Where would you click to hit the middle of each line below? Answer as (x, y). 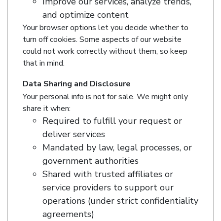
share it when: (47, 109)
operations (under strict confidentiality (120, 201)
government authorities (91, 161)
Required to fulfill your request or (112, 121)
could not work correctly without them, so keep (105, 52)
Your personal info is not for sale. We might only (105, 97)
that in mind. (44, 63)
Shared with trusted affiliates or (108, 174)
